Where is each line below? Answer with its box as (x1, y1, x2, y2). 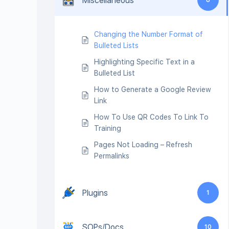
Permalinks (94, 152, 129, 160)
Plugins (82, 188, 108, 198)
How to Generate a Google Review (94, 85, 211, 94)
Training (94, 124, 121, 132)
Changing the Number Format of (94, 30, 203, 38)
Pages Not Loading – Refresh (94, 141, 192, 149)
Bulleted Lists (94, 41, 139, 50)
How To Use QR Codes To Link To (94, 113, 209, 121)
